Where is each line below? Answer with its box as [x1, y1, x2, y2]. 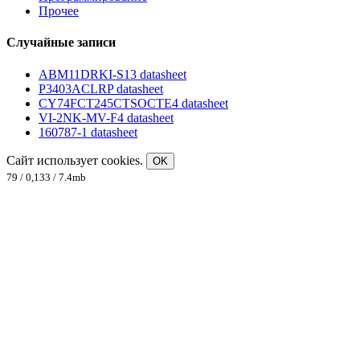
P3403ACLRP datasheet [39, 81, 163, 96]
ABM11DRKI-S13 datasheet [39, 67, 186, 81]
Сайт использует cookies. [6, 153, 146, 167]
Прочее [39, 4, 79, 18]
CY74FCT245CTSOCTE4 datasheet [39, 96, 228, 110]
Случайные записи [6, 35, 116, 50]
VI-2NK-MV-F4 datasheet [39, 110, 174, 125]
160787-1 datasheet [39, 125, 137, 139]
